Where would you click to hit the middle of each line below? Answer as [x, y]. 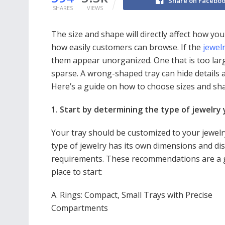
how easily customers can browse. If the [126, 47]
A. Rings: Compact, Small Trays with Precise [132, 195]
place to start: [77, 172]
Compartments [80, 208]
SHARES [63, 8]
